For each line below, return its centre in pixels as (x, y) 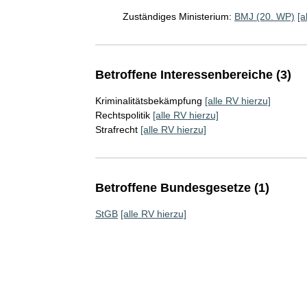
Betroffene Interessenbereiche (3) (193, 75)
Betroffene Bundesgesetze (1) (182, 188)
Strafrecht (116, 130)
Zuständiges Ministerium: (177, 16)
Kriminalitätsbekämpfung (148, 101)
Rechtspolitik (122, 115)
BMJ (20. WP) (264, 16)
